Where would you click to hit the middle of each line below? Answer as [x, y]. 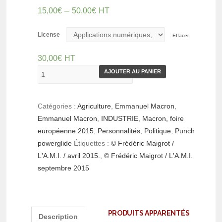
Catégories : [58, 106]
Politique [158, 131]
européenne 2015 [66, 131]
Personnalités [119, 131]
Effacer [181, 35]
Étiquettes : [93, 143]
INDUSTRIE [120, 118]
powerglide [55, 143]
